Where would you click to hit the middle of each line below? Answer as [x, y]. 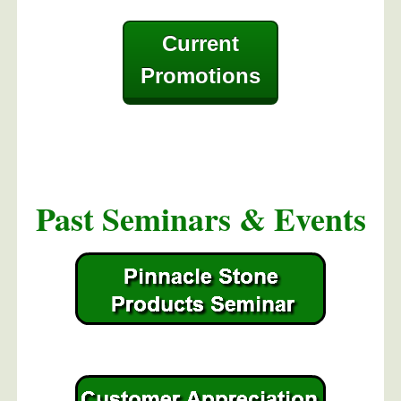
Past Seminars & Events [200, 218]
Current [200, 43]
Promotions [200, 75]
